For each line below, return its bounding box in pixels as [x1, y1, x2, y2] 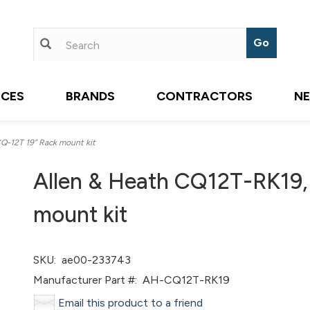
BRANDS [66, 89, 115, 104]
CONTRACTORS [156, 89, 253, 104]
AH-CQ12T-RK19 [137, 273, 230, 286]
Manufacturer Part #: [33, 273, 138, 286]
